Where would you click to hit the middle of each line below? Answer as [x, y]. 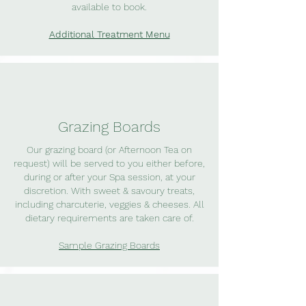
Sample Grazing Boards [109, 245]
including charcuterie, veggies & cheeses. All [109, 204]
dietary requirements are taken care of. [109, 218]
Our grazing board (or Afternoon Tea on [109, 149]
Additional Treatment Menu [109, 34]
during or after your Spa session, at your [109, 177]
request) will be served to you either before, [109, 163]
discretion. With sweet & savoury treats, [109, 190]
